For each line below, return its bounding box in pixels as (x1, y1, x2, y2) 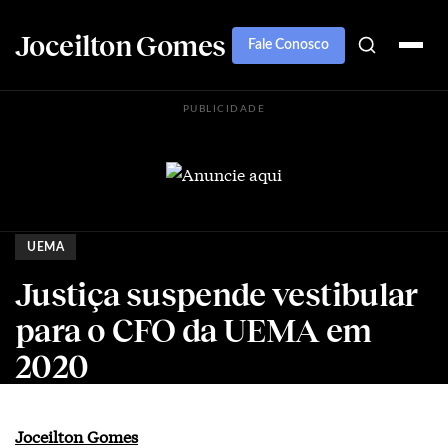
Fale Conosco (248, 37, 329, 52)
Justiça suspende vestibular (15, 274, 418, 313)
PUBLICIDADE (182, 104, 266, 114)
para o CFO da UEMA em (15, 310, 372, 349)
